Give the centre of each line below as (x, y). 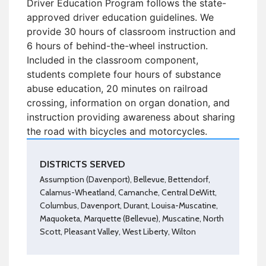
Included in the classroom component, (113, 60)
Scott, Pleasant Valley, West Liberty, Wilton (118, 231)
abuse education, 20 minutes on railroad (117, 88)
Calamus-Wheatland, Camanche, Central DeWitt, (128, 192)
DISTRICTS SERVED (83, 164)
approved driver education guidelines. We (120, 17)
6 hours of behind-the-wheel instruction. (117, 45)
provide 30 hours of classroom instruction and (131, 31)
